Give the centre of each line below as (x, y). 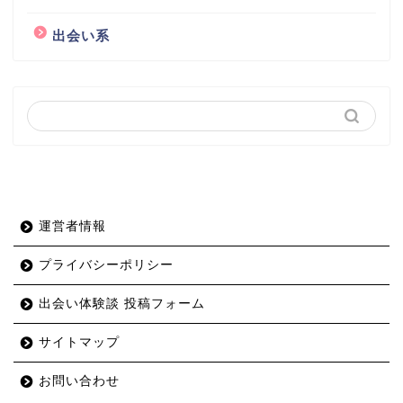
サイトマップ (79, 343)
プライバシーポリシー (106, 265)
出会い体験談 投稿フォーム (122, 304)
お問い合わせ (79, 381)
